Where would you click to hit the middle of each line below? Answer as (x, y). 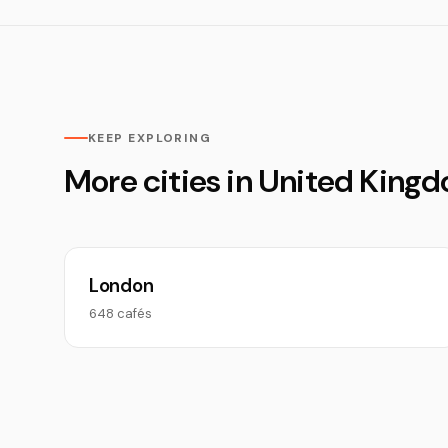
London (121, 285)
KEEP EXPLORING (150, 138)
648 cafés (120, 313)
